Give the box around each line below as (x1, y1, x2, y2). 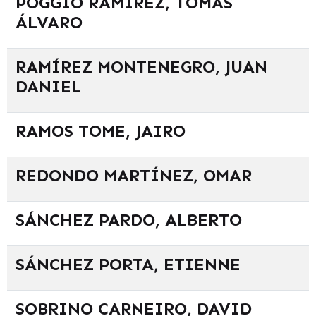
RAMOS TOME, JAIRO (16, 120, 186, 141)
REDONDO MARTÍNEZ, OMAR (16, 164, 252, 186)
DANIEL (16, 75, 81, 97)
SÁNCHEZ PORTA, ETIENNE (16, 253, 241, 274)
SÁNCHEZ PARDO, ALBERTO (16, 209, 242, 230)
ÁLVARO (16, 11, 83, 32)
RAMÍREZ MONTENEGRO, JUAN (16, 56, 267, 77)
